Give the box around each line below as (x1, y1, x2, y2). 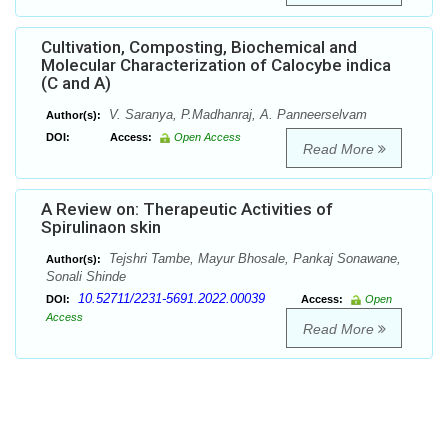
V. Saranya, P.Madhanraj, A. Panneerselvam (105, 107, 367, 123)
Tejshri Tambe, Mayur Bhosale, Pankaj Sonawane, (105, 251, 401, 267)
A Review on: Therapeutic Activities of (41, 199, 333, 220)
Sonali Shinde (46, 269, 126, 285)
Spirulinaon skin (41, 217, 161, 238)
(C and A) (41, 73, 111, 94)
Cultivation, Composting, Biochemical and (41, 37, 357, 58)
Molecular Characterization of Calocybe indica (41, 55, 391, 76)
